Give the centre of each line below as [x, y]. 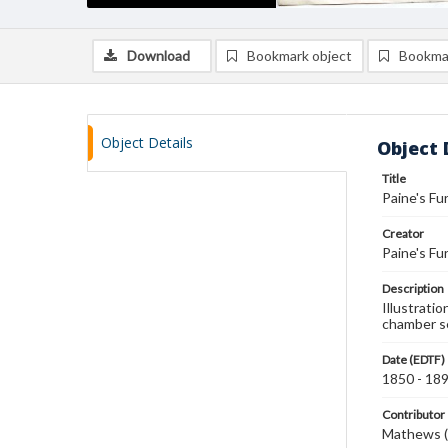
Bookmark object [299, 55]
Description [413, 288]
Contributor [413, 414]
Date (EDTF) [413, 359]
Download [158, 55]
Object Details [147, 142]
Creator [403, 233]
